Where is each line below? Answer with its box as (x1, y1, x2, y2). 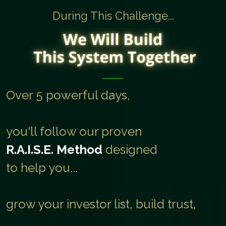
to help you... (6, 160, 78, 175)
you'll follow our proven (6, 124, 142, 139)
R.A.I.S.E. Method (6, 142, 105, 157)
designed (105, 142, 157, 157)
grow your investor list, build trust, (6, 196, 196, 211)
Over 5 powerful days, (6, 87, 130, 102)
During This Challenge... (52, 9, 174, 23)
